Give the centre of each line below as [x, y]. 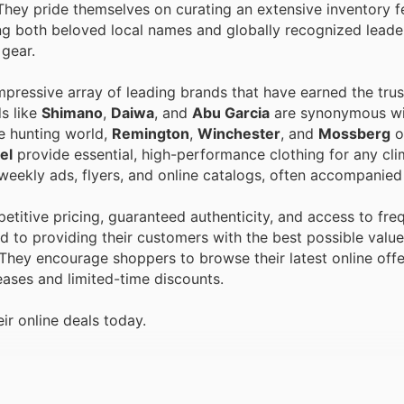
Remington [151, 133]
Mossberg [354, 133]
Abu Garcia [231, 112]
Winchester [239, 133]
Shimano [72, 112]
